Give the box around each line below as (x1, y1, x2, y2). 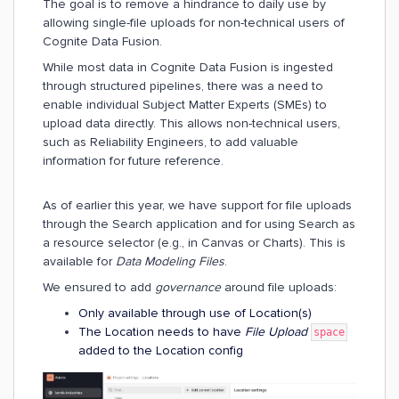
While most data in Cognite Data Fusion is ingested (43, 60, 333, 75)
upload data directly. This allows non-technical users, (43, 116, 340, 131)
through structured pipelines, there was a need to (43, 78, 323, 94)
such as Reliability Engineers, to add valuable (43, 134, 298, 150)
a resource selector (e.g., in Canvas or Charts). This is (43, 235, 346, 250)
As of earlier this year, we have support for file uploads (43, 198, 352, 213)
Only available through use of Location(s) (78, 305, 312, 321)
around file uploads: (221, 280, 340, 295)
